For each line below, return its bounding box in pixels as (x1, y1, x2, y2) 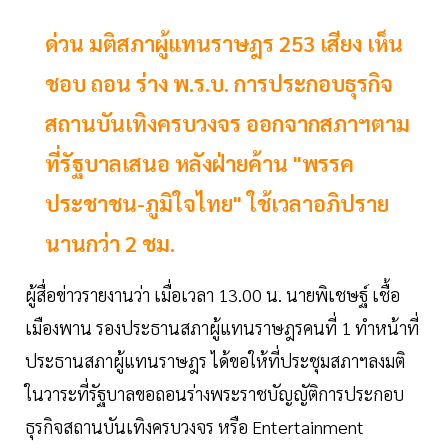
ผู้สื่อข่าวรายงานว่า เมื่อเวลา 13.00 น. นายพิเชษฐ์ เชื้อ (25, 283, 400, 307)
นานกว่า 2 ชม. (45, 229, 175, 258)
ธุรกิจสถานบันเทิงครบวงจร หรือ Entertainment (25, 415, 364, 439)
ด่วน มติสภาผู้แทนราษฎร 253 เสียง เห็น (45, 29, 403, 58)
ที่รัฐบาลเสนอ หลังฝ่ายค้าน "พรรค (45, 149, 354, 178)
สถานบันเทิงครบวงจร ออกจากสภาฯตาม (45, 109, 410, 138)
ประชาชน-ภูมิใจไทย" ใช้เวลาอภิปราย (45, 189, 389, 218)
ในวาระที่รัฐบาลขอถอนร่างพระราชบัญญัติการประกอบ (25, 382, 404, 406)
